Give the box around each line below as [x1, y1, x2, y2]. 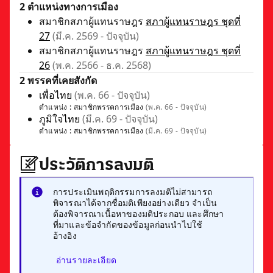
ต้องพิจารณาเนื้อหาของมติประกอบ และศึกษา [53, 208, 224, 219]
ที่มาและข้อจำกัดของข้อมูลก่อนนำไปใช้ [53, 219, 203, 230]
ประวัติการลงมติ [39, 157, 154, 174]
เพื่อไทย [39, 88, 72, 102]
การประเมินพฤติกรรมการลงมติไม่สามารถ [53, 186, 212, 197]
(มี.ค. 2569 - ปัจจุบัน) [52, 29, 139, 43]
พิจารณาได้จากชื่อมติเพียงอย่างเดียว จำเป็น [53, 197, 218, 208]
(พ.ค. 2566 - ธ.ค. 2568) [52, 58, 151, 72]
